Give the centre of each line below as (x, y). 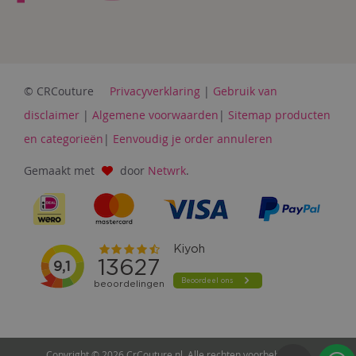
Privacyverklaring (155, 91)
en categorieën (64, 139)
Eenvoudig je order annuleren (193, 139)
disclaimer (52, 115)
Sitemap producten (279, 115)
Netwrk (167, 170)
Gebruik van (245, 91)
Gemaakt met (61, 170)
